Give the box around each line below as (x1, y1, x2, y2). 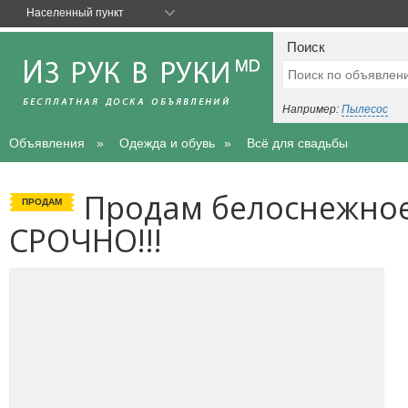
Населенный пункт (26, 6, 124, 19)
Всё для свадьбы (247, 136, 348, 150)
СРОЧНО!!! (9, 219, 162, 261)
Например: (282, 103, 342, 116)
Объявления (9, 136, 85, 150)
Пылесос (342, 103, 388, 116)
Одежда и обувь (119, 136, 215, 150)
